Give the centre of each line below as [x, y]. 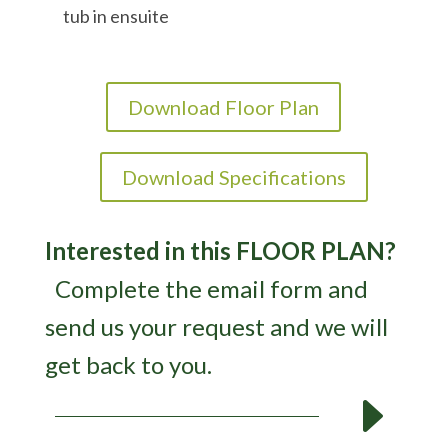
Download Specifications [233, 177]
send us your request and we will [216, 326]
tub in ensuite [115, 16]
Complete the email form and [211, 288]
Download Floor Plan [224, 107]
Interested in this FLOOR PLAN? [220, 250]
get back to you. [128, 364]
